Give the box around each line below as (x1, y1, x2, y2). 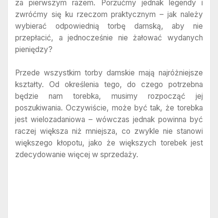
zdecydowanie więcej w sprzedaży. (15, 149, 138, 159)
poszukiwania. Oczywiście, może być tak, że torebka (15, 103, 203, 112)
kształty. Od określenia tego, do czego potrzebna (15, 79, 203, 89)
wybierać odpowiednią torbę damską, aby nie (15, 21, 203, 31)
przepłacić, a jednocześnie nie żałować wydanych (15, 33, 203, 43)
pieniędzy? (15, 45, 53, 54)
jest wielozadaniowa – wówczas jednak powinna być (15, 114, 203, 124)
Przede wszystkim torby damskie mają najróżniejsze (15, 68, 203, 77)
